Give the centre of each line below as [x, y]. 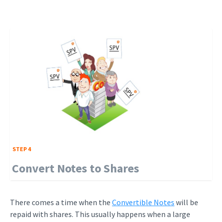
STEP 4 [22, 149]
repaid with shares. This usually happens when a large [100, 214]
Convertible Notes [143, 202]
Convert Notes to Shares [76, 168]
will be [186, 202]
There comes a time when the [61, 202]
